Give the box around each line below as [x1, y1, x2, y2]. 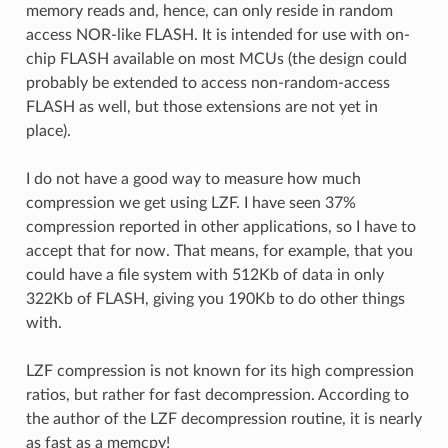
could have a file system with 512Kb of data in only [25, 266, 384, 283]
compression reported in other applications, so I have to [25, 218, 416, 235]
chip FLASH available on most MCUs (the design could [25, 50, 407, 67]
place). [25, 122, 71, 139]
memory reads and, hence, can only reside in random [25, 2, 393, 19]
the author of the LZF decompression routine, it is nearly [25, 410, 422, 427]
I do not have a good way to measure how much [25, 170, 361, 187]
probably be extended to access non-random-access [25, 74, 390, 91]
